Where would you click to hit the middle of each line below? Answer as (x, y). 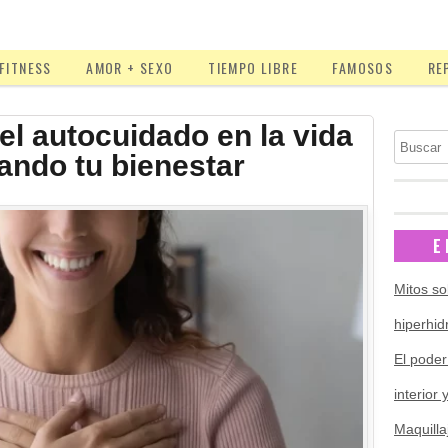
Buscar (416, 137)
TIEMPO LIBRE (253, 67)
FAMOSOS (363, 67)
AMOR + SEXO (130, 67)
